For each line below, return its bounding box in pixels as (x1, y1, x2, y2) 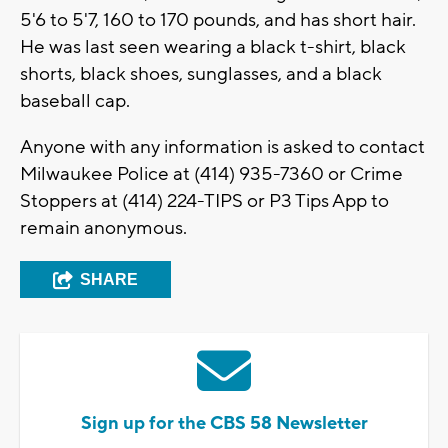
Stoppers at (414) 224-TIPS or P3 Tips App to (20, 189, 389, 214)
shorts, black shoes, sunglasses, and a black (20, 62, 382, 87)
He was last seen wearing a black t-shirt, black (20, 35, 406, 60)
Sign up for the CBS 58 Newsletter (80, 412, 368, 436)
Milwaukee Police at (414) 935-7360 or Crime (20, 162, 403, 187)
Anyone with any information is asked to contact (20, 135, 425, 160)
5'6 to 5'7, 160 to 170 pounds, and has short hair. (20, 8, 416, 33)
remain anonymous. (20, 216, 187, 241)
